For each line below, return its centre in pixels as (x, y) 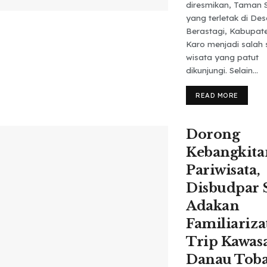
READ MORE (217, 95)
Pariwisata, (223, 170)
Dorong (213, 134)
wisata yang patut (222, 57)
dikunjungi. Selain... (222, 70)
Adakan (213, 206)
